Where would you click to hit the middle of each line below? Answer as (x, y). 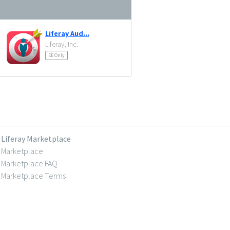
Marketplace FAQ (29, 163)
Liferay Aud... (67, 33)
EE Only (56, 55)
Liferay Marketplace (36, 139)
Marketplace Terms (33, 176)
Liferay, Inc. (62, 44)
